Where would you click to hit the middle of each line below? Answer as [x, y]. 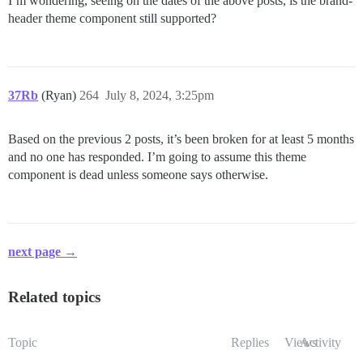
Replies [250, 342]
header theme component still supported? [112, 18]
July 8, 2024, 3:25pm [160, 95]
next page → [43, 251]
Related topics [54, 297]
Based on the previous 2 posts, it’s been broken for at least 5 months [181, 139]
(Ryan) [60, 95]
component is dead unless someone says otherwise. [138, 174]
